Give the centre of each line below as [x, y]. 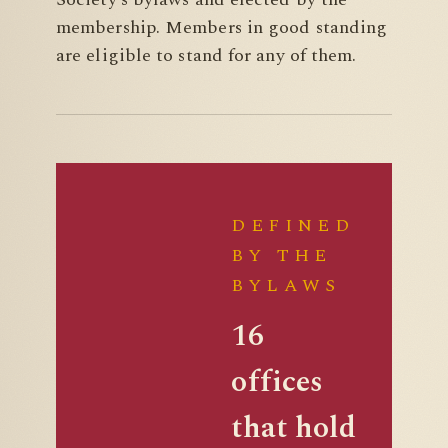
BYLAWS [286, 285]
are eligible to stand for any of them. [206, 55]
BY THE [281, 255]
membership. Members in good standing [222, 27]
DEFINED [293, 225]
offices [277, 382]
